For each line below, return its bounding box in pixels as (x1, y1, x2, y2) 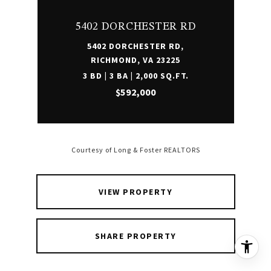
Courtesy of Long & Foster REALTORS (71, 145, 200, 155)
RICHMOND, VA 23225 (91, 54, 180, 65)
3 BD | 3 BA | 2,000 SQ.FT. (82, 70, 189, 81)
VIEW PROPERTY (98, 186, 173, 197)
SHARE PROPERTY (94, 230, 177, 241)
